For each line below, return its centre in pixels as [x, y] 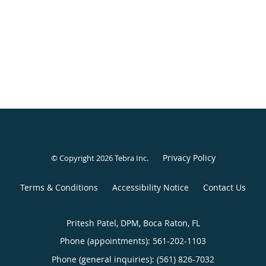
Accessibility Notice [151, 187]
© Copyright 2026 [83, 158]
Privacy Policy [189, 157]
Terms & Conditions [59, 187]
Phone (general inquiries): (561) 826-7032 [133, 259]
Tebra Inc [130, 158]
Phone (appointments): [106, 240]
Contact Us [224, 187]
